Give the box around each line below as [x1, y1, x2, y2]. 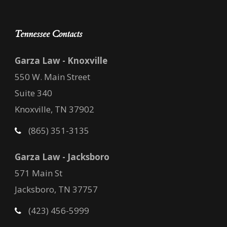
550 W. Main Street [15, 71, 90, 83]
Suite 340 [15, 87, 52, 99]
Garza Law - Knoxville [15, 55, 107, 67]
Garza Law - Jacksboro [15, 151, 109, 163]
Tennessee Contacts [15, 28, 82, 41]
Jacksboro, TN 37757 [15, 183, 98, 196]
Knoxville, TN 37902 [15, 103, 94, 116]
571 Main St [15, 167, 62, 179]
